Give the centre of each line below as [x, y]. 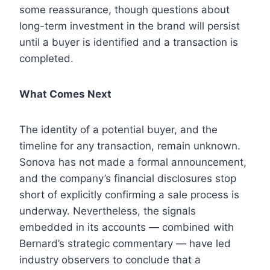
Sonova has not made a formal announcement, [133, 162]
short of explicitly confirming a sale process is [129, 195]
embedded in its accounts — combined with [127, 228]
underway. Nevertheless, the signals [108, 211]
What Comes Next [65, 94]
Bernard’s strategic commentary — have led [125, 244]
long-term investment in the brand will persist [130, 26]
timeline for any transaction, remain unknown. [130, 146]
